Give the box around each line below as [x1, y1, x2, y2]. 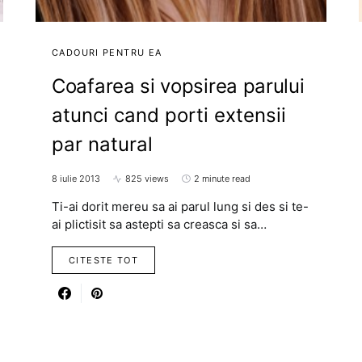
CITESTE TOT [69, 255, 139, 267]
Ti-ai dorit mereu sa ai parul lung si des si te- [52, 199, 309, 215]
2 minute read [194, 173, 250, 185]
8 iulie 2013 [52, 173, 100, 185]
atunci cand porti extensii [52, 103, 286, 128]
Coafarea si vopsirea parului [52, 74, 305, 99]
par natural [52, 133, 153, 157]
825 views [125, 173, 169, 185]
